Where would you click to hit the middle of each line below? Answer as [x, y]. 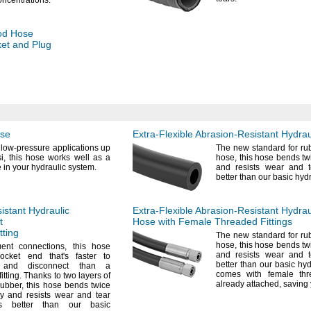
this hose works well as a [58, 158]
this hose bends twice [67, 285]
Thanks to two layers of [66, 276]
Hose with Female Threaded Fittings [212, 221]
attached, [264, 284]
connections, [43, 246]
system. [82, 167]
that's [59, 256]
